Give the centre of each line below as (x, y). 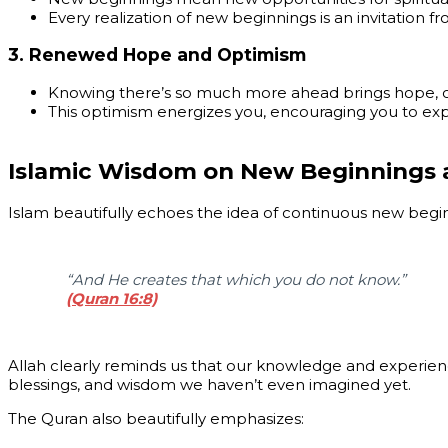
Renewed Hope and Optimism (167, 55)
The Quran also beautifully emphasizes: (156, 419)
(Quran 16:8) (111, 299)
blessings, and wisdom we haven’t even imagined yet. (209, 385)
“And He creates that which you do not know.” (236, 280)
